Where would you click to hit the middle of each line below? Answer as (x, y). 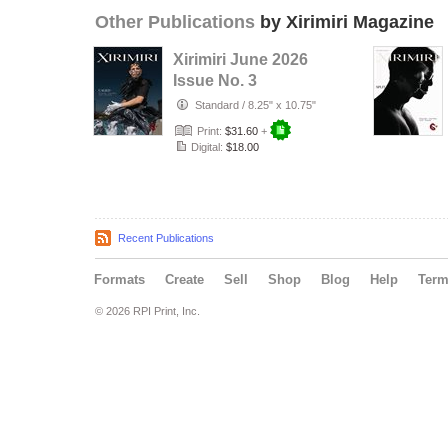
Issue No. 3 (215, 80)
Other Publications (175, 22)
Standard (217, 105)
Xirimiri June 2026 (240, 59)
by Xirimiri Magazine (344, 22)
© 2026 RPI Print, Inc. (147, 311)
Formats (119, 279)
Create (184, 279)
